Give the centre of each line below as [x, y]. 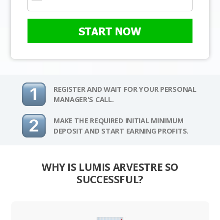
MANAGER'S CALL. [83, 100]
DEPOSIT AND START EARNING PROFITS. [121, 131]
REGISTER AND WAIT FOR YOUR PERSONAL [125, 89]
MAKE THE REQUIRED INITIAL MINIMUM [118, 121]
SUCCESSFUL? [110, 179]
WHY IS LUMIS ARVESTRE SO [110, 167]
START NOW [110, 31]
